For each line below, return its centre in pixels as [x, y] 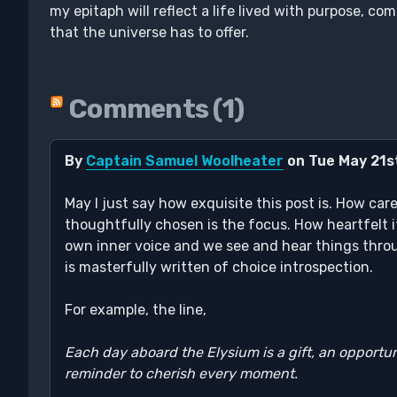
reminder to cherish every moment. [181, 374]
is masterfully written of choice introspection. [219, 267]
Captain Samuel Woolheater [185, 161]
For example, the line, [136, 310]
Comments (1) [156, 109]
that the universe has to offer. [149, 32]
